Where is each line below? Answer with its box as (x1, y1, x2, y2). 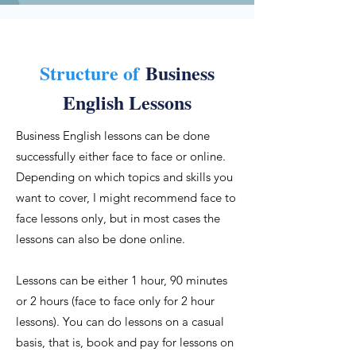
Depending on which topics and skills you (16, 169, 233, 184)
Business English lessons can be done (16, 128, 210, 143)
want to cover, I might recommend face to (16, 190, 236, 205)
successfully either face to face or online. (16, 149, 226, 164)
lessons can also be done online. (16, 231, 185, 246)
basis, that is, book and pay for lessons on (16, 335, 234, 350)
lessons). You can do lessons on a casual (16, 314, 224, 329)
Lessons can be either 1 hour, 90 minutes (16, 273, 227, 288)
